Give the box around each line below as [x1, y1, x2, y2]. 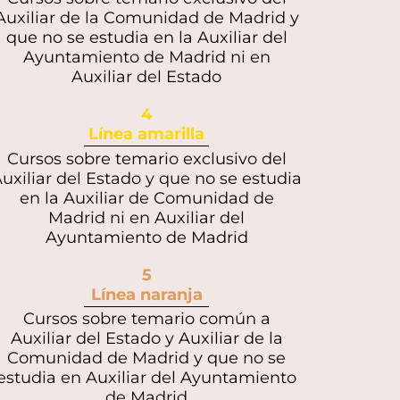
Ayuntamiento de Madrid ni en [22, 47, 271, 68]
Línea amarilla [88, 124, 204, 145]
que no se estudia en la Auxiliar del [5, 28, 287, 48]
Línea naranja [90, 284, 203, 304]
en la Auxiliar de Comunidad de [19, 187, 274, 208]
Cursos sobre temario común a [22, 308, 271, 329]
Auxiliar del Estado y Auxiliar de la [10, 328, 283, 348]
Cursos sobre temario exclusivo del [6, 148, 287, 169]
